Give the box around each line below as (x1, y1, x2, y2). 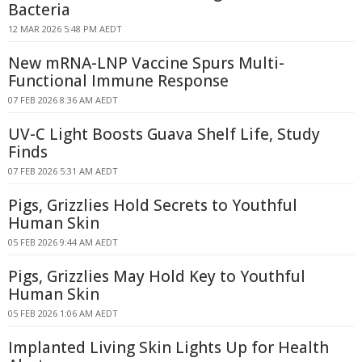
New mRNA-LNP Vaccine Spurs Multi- (8, 53, 284, 74)
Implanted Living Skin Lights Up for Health (8, 337, 329, 358)
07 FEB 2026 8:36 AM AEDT (8, 94, 118, 106)
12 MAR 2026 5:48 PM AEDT (8, 23, 122, 35)
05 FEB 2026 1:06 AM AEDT (8, 307, 118, 319)
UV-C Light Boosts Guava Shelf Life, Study (8, 124, 320, 145)
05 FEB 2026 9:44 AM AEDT (8, 236, 118, 248)
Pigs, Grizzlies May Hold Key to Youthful (8, 266, 305, 287)
